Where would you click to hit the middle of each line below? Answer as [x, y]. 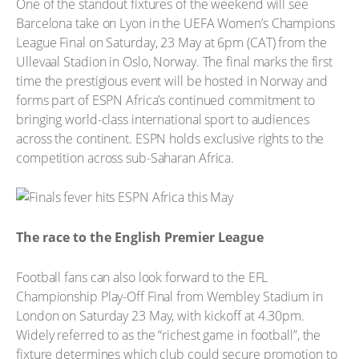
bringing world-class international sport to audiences [163, 119]
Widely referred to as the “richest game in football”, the [169, 335]
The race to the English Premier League [140, 237]
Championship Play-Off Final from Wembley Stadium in [169, 296]
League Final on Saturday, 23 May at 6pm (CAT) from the [171, 42]
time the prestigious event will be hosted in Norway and [172, 81]
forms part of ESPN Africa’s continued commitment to [165, 100]
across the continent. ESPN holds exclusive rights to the [170, 138]
